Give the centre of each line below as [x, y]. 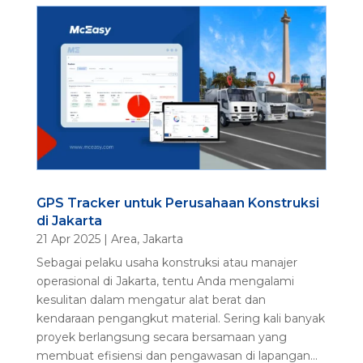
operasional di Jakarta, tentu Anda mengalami [165, 281]
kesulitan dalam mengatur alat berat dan [151, 299]
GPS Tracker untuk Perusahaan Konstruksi [177, 203]
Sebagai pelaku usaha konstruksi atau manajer [167, 262]
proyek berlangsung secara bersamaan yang [161, 337]
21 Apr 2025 [68, 239]
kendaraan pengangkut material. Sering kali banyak [180, 318]
